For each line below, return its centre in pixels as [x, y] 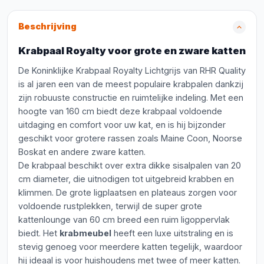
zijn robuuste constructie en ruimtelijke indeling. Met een [131, 98]
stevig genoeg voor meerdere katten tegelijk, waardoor [130, 247]
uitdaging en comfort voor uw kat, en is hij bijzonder [122, 125]
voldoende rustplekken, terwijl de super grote [110, 206]
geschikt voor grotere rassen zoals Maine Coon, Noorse [130, 138]
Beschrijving [47, 27]
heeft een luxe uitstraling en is [172, 233]
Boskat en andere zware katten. [82, 152]
